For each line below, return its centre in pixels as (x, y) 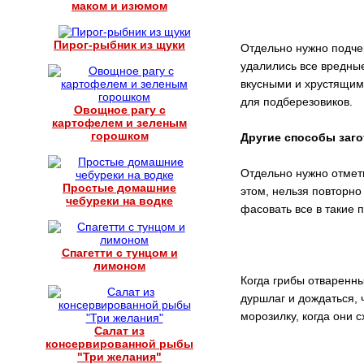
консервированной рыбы (119, 344)
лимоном (119, 266)
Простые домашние (119, 188)
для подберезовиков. (297, 102)
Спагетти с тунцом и (119, 253)
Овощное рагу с (119, 110)
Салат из (119, 331)
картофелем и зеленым (119, 123)
